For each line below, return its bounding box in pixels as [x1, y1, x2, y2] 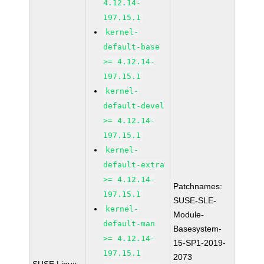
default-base [103, 42, 160, 51]
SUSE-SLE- [173, 196, 217, 205]
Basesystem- [173, 224, 222, 233]
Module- [173, 210, 204, 219]
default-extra [103, 160, 165, 169]
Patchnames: [173, 181, 223, 191]
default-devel [103, 101, 165, 110]
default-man [103, 219, 156, 228]
